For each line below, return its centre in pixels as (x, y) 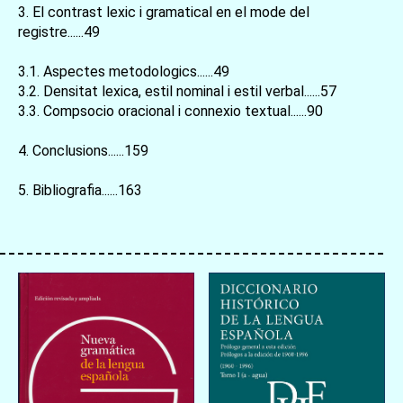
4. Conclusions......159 (83, 150)
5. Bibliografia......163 (80, 190)
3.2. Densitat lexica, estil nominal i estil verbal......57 (177, 91)
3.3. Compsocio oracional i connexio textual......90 (170, 111)
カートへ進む (267, 125)
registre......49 (59, 31)
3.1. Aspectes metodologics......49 (124, 71)
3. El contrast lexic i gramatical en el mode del (164, 12)
